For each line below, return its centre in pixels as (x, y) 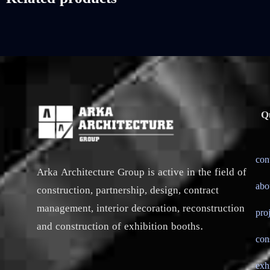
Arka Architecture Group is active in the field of (142, 172)
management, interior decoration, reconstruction (141, 209)
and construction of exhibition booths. (120, 227)
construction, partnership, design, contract (128, 190)
